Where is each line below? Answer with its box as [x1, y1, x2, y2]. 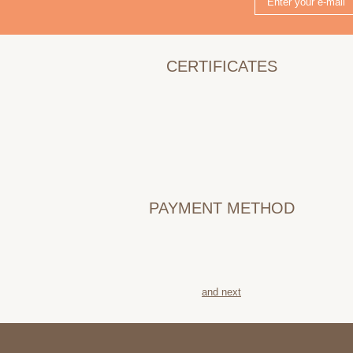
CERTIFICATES [165, 58, 277, 75]
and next [202, 286, 241, 298]
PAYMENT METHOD [148, 199, 295, 217]
